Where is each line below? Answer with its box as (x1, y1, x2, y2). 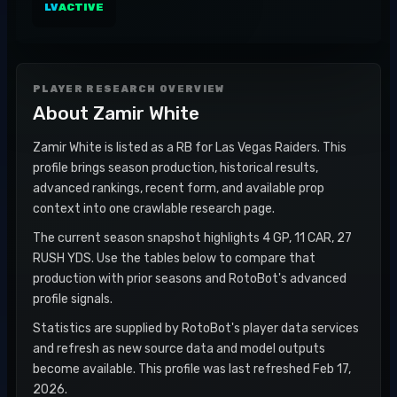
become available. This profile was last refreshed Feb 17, (33, 362, 351, 377)
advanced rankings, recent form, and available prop (33, 181, 324, 196)
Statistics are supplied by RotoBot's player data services (33, 321, 359, 336)
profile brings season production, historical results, (33, 160, 318, 175)
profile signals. (33, 292, 113, 307)
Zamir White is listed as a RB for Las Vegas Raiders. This (33, 140, 346, 155)
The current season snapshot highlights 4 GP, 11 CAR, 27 (33, 230, 352, 245)
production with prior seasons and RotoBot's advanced (33, 271, 346, 286)
